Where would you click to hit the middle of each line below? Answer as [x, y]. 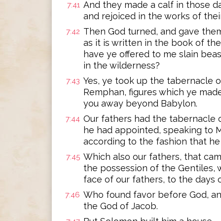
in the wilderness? [122, 65]
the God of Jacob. [121, 206]
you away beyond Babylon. [140, 103]
